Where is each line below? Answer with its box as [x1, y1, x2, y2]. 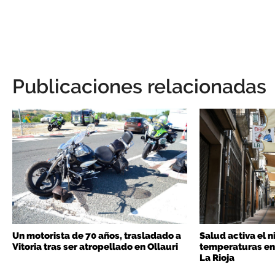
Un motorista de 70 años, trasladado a [12, 230, 181, 241]
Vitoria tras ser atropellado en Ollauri [12, 241, 178, 252]
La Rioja [199, 252, 235, 263]
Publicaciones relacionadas [12, 74, 266, 98]
